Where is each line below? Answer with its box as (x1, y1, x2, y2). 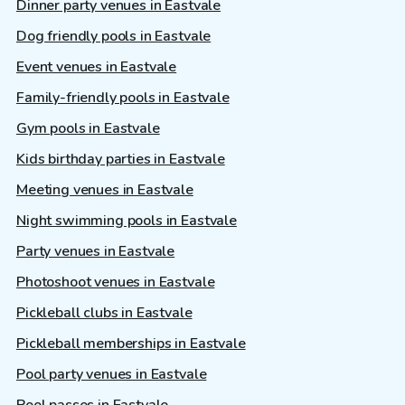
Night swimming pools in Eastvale (16, 211, 237, 231)
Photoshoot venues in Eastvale (16, 272, 215, 293)
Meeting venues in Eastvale (16, 180, 193, 201)
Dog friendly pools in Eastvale (16, 26, 212, 47)
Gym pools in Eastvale (16, 118, 160, 139)
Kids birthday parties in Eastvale (16, 149, 225, 170)
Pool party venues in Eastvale (16, 364, 207, 385)
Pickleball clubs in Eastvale (16, 303, 193, 324)
